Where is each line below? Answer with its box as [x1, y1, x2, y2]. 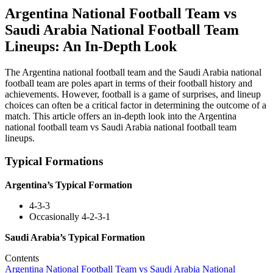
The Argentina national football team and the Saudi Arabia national [5, 66, 261, 77]
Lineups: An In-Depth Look [5, 38, 177, 54]
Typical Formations [5, 155, 103, 168]
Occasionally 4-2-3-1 [29, 211, 110, 222]
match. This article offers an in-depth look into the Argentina [5, 110, 236, 121]
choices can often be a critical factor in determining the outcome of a [5, 99, 266, 110]
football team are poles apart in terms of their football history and [5, 77, 252, 88]
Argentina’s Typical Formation [5, 180, 132, 191]
